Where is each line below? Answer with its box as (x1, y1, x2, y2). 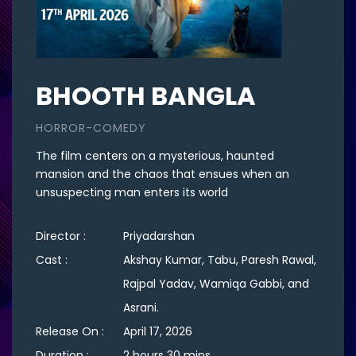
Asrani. (123, 300, 159, 315)
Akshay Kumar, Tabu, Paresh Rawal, (123, 252, 316, 268)
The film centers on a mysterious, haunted (36, 148, 274, 164)
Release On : (36, 323, 107, 339)
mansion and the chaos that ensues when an (36, 166, 289, 182)
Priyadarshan (123, 228, 195, 244)
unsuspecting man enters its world (36, 184, 228, 200)
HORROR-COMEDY (36, 120, 146, 136)
